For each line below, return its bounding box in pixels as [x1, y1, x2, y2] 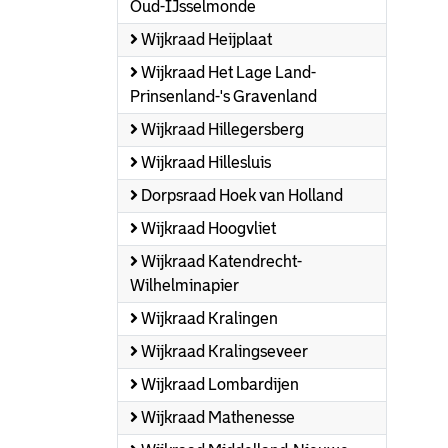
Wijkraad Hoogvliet [138, 220, 276, 237]
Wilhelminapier [130, 277, 239, 294]
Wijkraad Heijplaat [138, 31, 272, 48]
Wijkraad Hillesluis [138, 154, 271, 171]
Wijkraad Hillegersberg [138, 121, 304, 138]
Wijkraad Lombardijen [138, 376, 299, 393]
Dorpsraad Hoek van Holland [138, 187, 343, 204]
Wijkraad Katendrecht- [138, 253, 302, 270]
